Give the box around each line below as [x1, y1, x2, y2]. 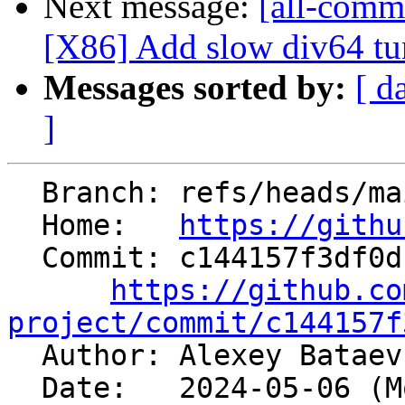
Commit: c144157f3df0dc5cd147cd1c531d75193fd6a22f [7, 241, 42, 275]
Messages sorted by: [43, 68, 346, 108]
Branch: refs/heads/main [7, 176, 42, 210]
